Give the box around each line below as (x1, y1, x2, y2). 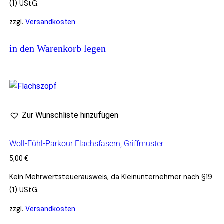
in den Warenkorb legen (9, 43, 106, 54)
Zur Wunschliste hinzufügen (21, 110, 118, 120)
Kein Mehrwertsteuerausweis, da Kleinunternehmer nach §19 (9, 172, 212, 182)
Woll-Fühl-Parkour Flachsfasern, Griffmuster (9, 139, 163, 149)
